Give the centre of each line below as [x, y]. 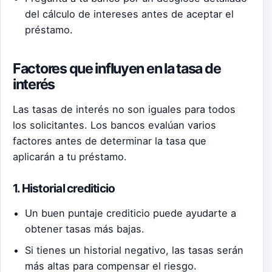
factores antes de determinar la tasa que [110, 141]
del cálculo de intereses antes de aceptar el [130, 14]
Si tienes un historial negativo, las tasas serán [134, 250]
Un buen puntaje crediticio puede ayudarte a [131, 213]
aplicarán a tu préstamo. [70, 156]
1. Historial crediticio [64, 188]
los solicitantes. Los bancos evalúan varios [114, 125]
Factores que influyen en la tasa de [117, 68]
